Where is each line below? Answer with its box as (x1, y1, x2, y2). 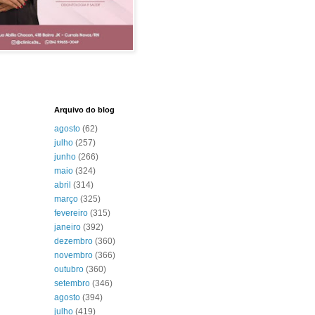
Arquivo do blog (54, 105, 115, 114)
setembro (54, 278, 90, 288)
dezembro (54, 236, 93, 246)
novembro (54, 250, 93, 260)
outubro (54, 264, 84, 274)
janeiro (54, 222, 81, 232)
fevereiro (54, 208, 88, 218)
